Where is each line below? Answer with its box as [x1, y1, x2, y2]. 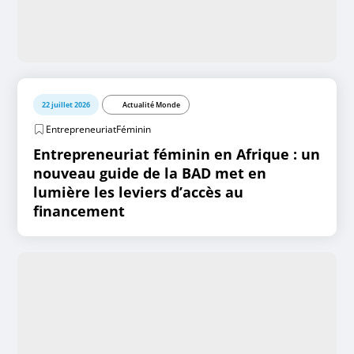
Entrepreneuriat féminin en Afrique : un [33, 144, 321, 164]
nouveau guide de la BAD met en [33, 163, 267, 183]
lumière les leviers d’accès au [33, 182, 244, 201]
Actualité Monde [122, 99, 181, 110]
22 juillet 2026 [42, 99, 91, 110]
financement [33, 201, 126, 220]
